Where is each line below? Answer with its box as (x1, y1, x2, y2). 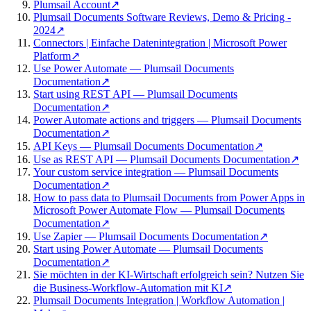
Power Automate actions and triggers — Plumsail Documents (33, 113, 301, 126)
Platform (33, 49, 71, 62)
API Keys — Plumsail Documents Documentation (33, 140, 254, 152)
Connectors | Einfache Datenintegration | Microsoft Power (33, 36, 287, 49)
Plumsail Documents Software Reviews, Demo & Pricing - (33, 10, 291, 23)
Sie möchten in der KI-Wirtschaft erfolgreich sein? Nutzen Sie (33, 268, 304, 280)
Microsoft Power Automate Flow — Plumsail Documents (33, 203, 285, 216)
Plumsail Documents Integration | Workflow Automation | (33, 294, 285, 306)
